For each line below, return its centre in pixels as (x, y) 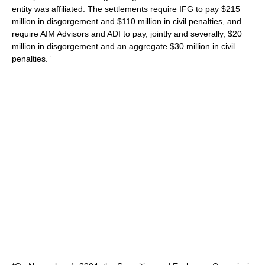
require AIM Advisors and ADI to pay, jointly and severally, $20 (127, 34)
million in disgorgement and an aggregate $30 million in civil (123, 46)
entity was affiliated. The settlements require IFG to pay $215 (126, 9)
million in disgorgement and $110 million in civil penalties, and (127, 21)
